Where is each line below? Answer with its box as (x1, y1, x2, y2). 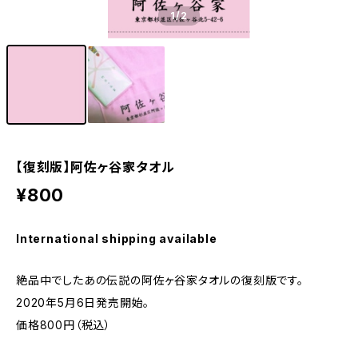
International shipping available (16, 232, 217, 245)
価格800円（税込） (16, 318, 112, 332)
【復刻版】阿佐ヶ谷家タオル (16, 159, 175, 175)
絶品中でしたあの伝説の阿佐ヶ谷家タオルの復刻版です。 (16, 273, 304, 287)
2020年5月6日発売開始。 (16, 296, 150, 309)
